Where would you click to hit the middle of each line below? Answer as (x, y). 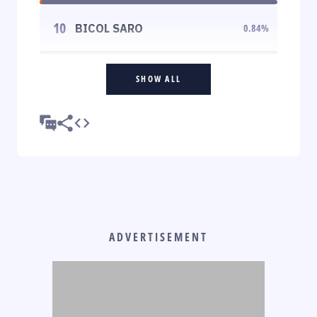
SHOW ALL (158, 79)
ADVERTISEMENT (158, 237)
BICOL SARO (109, 28)
